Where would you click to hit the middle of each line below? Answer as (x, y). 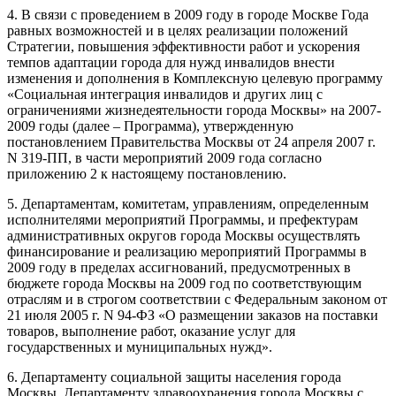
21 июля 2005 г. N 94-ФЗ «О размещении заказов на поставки (193, 315)
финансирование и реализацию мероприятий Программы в (187, 251)
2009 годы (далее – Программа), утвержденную (150, 126)
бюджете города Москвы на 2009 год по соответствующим (184, 283)
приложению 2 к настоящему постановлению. (147, 173)
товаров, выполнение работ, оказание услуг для (151, 331)
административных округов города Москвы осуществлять (183, 235)
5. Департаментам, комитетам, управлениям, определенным (188, 203)
